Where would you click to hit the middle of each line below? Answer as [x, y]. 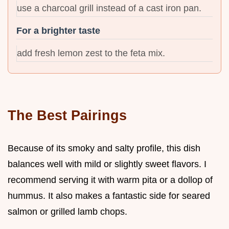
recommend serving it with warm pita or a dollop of [110, 180]
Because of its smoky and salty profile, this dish [104, 148]
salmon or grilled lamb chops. [67, 211]
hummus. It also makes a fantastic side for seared [109, 196]
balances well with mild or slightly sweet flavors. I [107, 164]
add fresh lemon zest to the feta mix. [91, 53]
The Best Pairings [67, 115]
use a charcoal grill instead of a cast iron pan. [109, 8]
